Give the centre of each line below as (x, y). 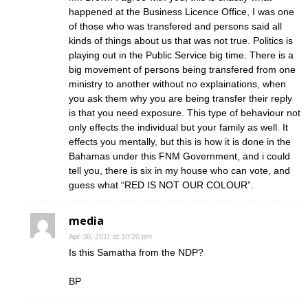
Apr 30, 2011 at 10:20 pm (110, 236)
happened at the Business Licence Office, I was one (181, 11)
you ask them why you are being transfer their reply (180, 98)
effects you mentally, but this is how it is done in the (180, 141)
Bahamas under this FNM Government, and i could (179, 156)
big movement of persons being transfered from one (182, 69)
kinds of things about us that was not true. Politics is (181, 40)
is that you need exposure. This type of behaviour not (185, 112)
